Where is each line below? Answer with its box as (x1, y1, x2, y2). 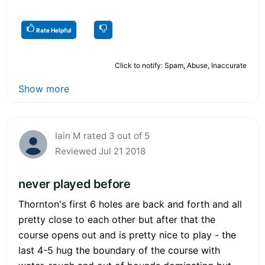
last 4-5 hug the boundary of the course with (18, 244, 220, 256)
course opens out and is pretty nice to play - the (18, 228, 236, 241)
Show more (18, 82, 69, 95)
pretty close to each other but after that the (18, 213, 215, 225)
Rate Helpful (35, 26, 72, 34)
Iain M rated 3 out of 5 (55, 130, 150, 141)
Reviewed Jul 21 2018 (55, 145, 146, 157)
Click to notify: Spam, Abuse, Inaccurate (115, 60, 247, 70)
